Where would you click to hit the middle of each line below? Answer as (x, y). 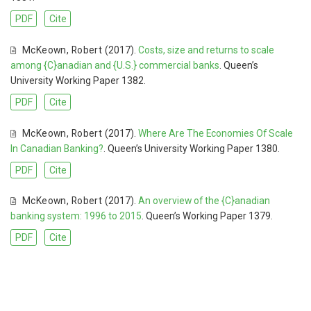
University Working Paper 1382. (78, 80)
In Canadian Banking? (57, 148)
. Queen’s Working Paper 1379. (207, 216)
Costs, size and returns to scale (206, 50)
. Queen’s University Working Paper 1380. (192, 148)
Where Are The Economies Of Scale (215, 133)
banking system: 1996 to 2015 (76, 216)
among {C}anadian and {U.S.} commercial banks (115, 65)
